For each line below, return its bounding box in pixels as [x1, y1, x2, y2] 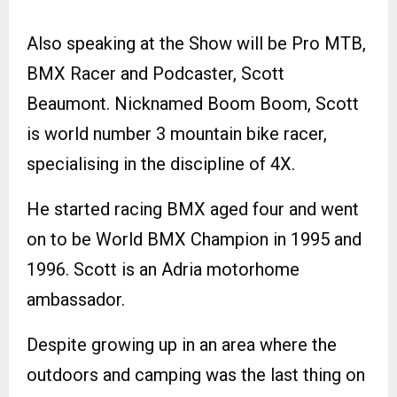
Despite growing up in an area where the [27, 333, 337, 355]
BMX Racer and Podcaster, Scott [27, 62, 284, 84]
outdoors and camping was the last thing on [27, 363, 365, 385]
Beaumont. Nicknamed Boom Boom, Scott [27, 92, 359, 114]
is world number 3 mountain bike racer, [27, 122, 327, 144]
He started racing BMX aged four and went [27, 198, 359, 220]
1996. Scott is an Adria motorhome [27, 258, 300, 280]
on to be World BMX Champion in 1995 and [27, 228, 362, 250]
